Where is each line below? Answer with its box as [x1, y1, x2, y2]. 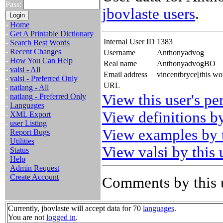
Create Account [10, 173, 59, 181]
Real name [104, 59, 137, 68]
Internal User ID [104, 37, 155, 46]
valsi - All [10, 65, 40, 74]
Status [10, 146, 29, 154]
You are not [8, 213, 46, 222]
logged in [46, 213, 76, 222]
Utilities [10, 137, 34, 145]
